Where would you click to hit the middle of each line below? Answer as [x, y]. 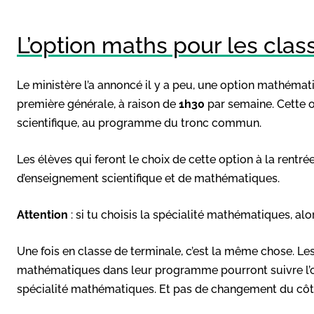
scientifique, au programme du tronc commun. [139, 123]
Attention [42, 214]
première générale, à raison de [98, 104]
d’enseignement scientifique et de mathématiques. [148, 178]
